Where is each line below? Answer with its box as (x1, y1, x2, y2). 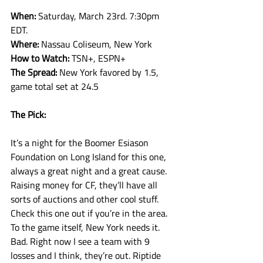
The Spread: (11, 65, 59, 79)
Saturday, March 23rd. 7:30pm (38, 9, 161, 23)
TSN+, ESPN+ (72, 51, 126, 65)
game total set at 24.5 (11, 79, 99, 93)
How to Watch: (11, 51, 72, 65)
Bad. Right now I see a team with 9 (11, 234, 152, 248)
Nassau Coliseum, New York (41, 37, 152, 51)
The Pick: (11, 107, 46, 122)
